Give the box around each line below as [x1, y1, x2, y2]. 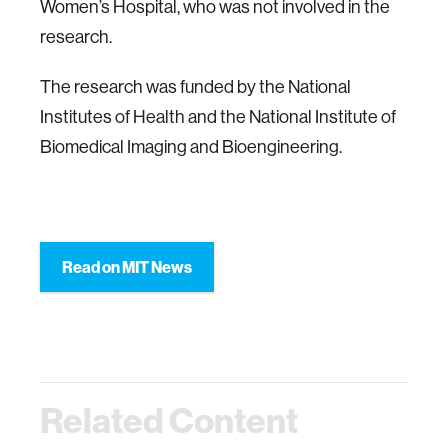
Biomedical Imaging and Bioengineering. [40, 135, 342, 158]
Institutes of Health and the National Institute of [40, 105, 396, 128]
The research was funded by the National [40, 75, 351, 98]
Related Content [40, 398, 298, 442]
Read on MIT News [62, 257, 192, 277]
